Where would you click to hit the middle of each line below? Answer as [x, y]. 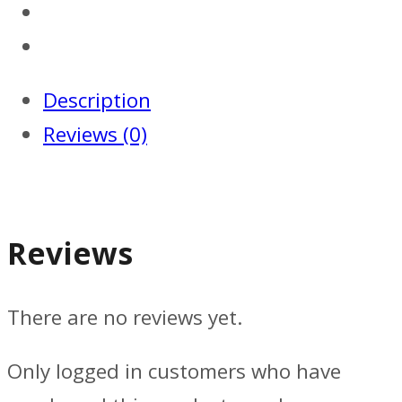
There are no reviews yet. [125, 318]
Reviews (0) [95, 134]
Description [97, 100]
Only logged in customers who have [174, 371]
